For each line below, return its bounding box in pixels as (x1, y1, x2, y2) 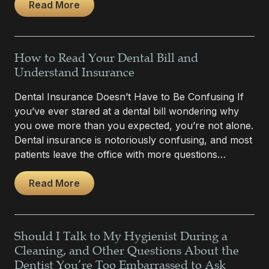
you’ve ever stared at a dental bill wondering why (14, 104, 239, 117)
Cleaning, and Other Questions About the (14, 243, 239, 258)
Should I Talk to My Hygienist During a (14, 229, 228, 244)
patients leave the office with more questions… (14, 148, 226, 160)
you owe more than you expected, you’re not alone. (14, 119, 253, 131)
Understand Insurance (14, 65, 134, 80)
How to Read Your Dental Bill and (14, 50, 198, 65)
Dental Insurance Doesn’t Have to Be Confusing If (14, 90, 244, 103)
